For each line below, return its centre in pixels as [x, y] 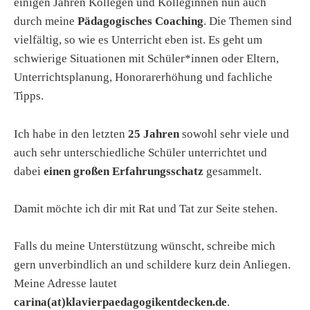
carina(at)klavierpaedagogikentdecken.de [120, 302]
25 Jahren [154, 134]
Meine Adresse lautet [65, 283]
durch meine [46, 21]
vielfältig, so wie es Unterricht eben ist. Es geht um [138, 40]
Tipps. [29, 96]
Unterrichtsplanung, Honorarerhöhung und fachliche [143, 77]
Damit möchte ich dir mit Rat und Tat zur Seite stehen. [146, 208]
